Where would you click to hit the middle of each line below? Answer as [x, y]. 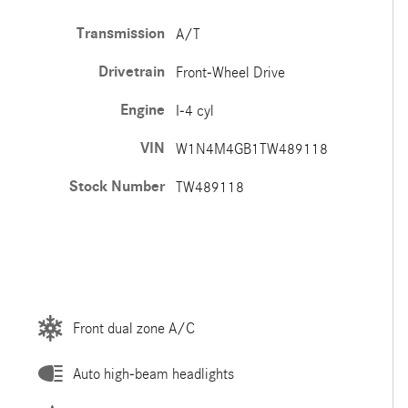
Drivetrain [131, 72]
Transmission [120, 34]
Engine [142, 110]
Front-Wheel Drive [230, 72]
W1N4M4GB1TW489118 [251, 149]
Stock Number [117, 187]
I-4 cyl [194, 111]
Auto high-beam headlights [153, 373]
